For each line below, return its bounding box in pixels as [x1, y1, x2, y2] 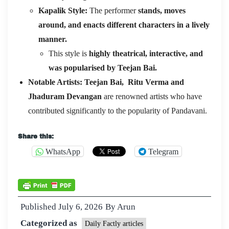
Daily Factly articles [85, 220, 143, 228]
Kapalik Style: [38, 6, 87, 15]
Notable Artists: [28, 78, 82, 87]
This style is [49, 49, 89, 58]
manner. [38, 35, 67, 44]
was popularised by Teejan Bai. [49, 63, 157, 73]
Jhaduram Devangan [28, 92, 102, 101]
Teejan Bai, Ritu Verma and [84, 78, 184, 87]
